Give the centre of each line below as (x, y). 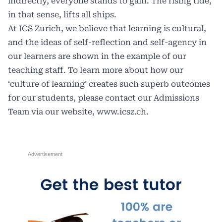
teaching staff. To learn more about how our (96, 70)
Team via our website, (52, 111)
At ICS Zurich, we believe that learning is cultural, (107, 28)
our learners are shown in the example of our (97, 56)
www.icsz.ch (121, 111)
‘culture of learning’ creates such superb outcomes (109, 84)
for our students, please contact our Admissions (104, 98)
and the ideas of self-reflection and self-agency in (107, 42)
